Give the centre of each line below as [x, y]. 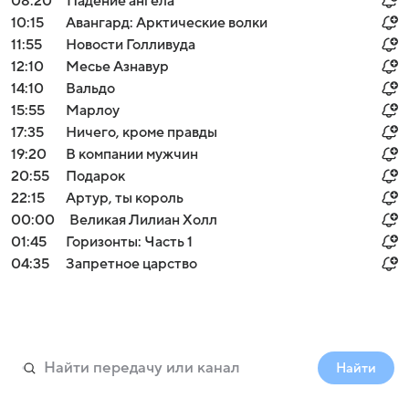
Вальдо [90, 89]
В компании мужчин [132, 154]
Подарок [95, 176]
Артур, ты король [125, 198]
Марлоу [93, 110]
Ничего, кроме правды [142, 132]
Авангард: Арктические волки [167, 23]
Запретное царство [131, 264]
